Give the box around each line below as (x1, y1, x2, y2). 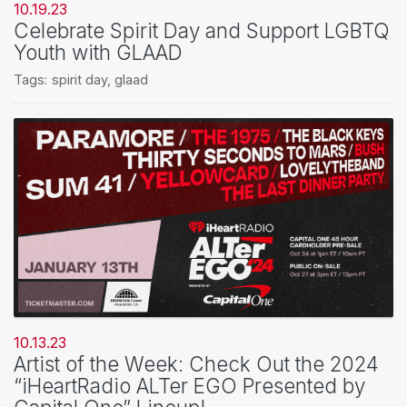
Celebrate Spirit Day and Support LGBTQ (14, 18, 390, 44)
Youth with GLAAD (14, 40, 183, 65)
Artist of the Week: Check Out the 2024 (14, 351, 379, 376)
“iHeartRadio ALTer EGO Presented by (14, 372, 365, 398)
